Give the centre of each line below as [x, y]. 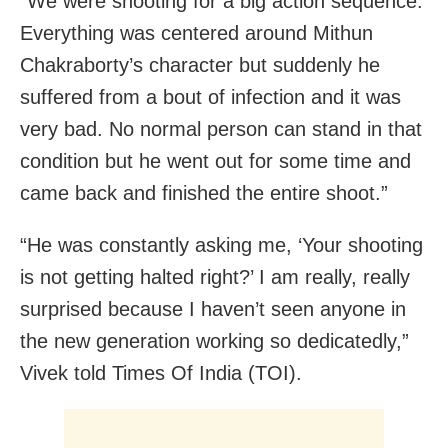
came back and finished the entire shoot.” [204, 193]
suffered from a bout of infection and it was [210, 97]
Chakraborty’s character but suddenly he [200, 65]
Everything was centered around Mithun [196, 33]
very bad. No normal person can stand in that [221, 129]
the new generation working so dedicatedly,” [214, 341]
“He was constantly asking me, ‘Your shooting [221, 245]
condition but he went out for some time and [215, 161]
